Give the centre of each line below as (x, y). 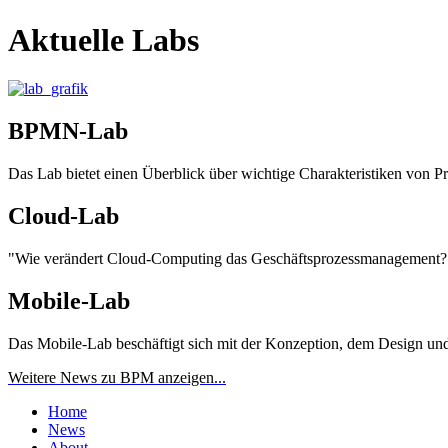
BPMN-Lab (68, 131)
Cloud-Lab (63, 216)
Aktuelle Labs (103, 39)
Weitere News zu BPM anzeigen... (117, 377)
